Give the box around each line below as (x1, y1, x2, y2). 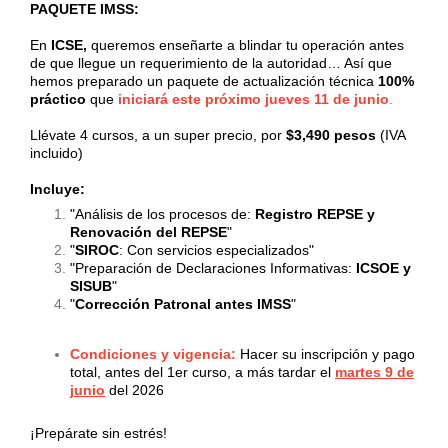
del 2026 (105, 381, 164, 398)
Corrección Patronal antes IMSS (75, 295, 291, 312)
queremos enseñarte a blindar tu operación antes (87, 36, 404, 53)
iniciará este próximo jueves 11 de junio (118, 90, 389, 107)
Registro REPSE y (255, 205, 375, 222)
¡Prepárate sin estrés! (30, 424, 167, 441)
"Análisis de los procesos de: (70, 205, 255, 222)
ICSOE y (356, 259, 411, 276)
